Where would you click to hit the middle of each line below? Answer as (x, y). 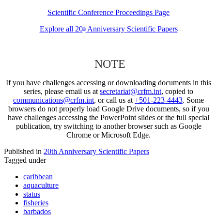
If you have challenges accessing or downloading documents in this (108, 83)
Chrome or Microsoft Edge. (108, 135)
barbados (37, 212)
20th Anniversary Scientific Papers (96, 152)
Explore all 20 (61, 29)
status (32, 194)
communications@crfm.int (54, 100)
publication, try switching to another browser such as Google (108, 126)
